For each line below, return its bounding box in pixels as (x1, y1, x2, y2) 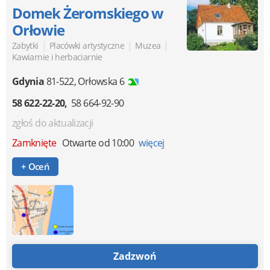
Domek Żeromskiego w (12, 2, 164, 23)
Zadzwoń (113, 250, 157, 263)
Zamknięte (12, 136, 60, 149)
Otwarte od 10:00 (60, 136, 134, 149)
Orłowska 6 (78, 74, 125, 88)
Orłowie (12, 19, 64, 40)
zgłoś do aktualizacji (12, 116, 93, 130)
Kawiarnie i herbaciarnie (12, 51, 102, 63)
